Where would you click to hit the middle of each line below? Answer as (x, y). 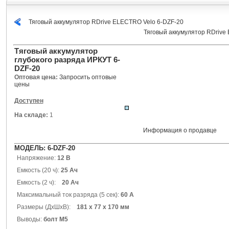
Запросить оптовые (88, 77)
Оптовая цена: (37, 77)
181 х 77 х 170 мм (103, 207)
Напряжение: (36, 158)
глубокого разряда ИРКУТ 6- (67, 60)
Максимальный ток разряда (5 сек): (68, 195)
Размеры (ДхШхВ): (47, 207)
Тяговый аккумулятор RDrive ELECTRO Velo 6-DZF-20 (106, 22)
